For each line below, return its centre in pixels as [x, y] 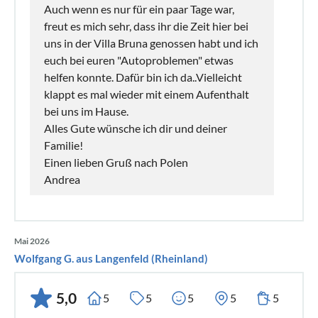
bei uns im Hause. [86, 111]
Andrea [62, 179]
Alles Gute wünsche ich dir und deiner [136, 128]
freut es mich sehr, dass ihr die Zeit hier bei [146, 26]
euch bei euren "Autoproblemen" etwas [139, 60]
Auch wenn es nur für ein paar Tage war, [139, 9]
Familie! [64, 145]
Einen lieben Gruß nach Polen [116, 162]
